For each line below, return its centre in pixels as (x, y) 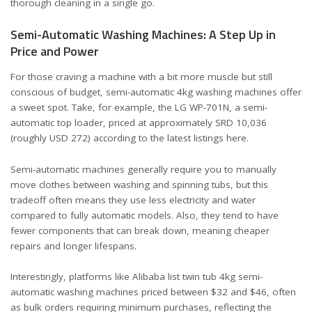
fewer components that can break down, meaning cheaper (140, 230)
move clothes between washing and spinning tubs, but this (139, 184)
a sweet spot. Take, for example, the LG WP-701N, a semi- (139, 107)
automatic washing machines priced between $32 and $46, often (153, 292)
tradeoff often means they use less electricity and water (133, 200)
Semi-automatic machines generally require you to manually (143, 169)
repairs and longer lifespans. (73, 245)
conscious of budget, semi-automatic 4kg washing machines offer (156, 92)
